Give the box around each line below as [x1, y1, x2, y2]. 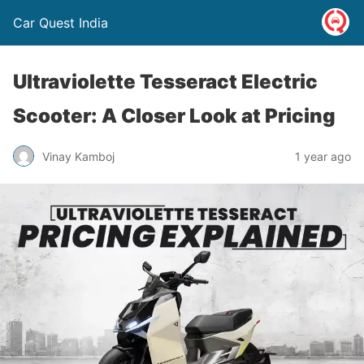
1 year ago [295, 149, 351, 163]
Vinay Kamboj [42, 149, 115, 163]
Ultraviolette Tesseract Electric [13, 70, 318, 93]
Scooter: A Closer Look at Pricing [13, 104, 336, 128]
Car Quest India [13, 15, 108, 31]
